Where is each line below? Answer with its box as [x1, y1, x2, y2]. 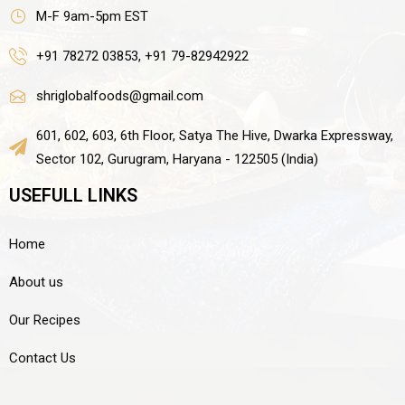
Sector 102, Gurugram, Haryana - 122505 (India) [36, 150, 318, 167]
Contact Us [9, 349, 76, 366]
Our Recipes [9, 311, 80, 328]
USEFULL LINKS [9, 184, 137, 206]
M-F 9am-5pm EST [36, 7, 148, 24]
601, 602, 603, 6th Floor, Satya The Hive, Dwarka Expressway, [36, 127, 393, 144]
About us [9, 273, 63, 290]
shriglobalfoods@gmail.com [36, 87, 203, 104]
